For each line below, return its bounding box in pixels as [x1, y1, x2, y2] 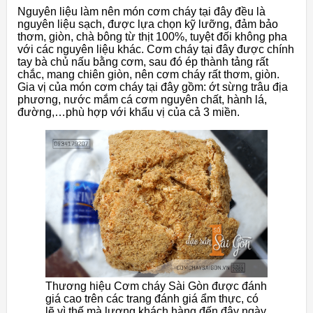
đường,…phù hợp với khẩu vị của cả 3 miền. [17, 106, 240, 119]
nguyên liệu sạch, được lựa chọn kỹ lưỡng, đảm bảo [17, 18, 278, 31]
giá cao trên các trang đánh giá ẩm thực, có [45, 293, 259, 305]
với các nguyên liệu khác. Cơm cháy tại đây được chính [17, 43, 294, 56]
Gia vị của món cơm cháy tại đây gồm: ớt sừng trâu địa [17, 81, 288, 94]
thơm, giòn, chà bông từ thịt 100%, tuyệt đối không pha [17, 31, 287, 43]
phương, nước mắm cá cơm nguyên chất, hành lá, [17, 94, 267, 106]
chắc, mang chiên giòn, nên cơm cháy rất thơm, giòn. [17, 68, 279, 81]
